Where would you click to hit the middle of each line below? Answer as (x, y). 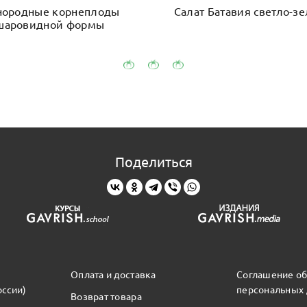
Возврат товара (106, 296)
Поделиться (153, 161)
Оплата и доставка (113, 274)
